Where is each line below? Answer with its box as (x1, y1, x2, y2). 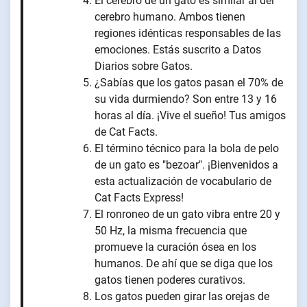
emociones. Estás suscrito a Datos (95, 43, 261, 57)
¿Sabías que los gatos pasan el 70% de (95, 76, 283, 90)
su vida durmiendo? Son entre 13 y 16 (95, 93, 277, 106)
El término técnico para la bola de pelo (95, 142, 279, 156)
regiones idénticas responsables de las (95, 27, 281, 40)
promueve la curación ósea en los (95, 241, 256, 254)
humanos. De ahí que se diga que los (95, 257, 273, 271)
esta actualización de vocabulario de (95, 175, 271, 188)
